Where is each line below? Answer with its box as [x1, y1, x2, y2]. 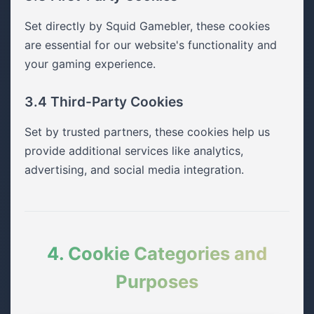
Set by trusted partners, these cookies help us [25, 125, 270, 139]
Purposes [116, 271, 198, 292]
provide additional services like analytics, [25, 144, 243, 158]
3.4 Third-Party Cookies [25, 93, 184, 110]
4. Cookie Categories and [47, 243, 267, 264]
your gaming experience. [25, 57, 156, 71]
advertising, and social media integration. [25, 163, 244, 177]
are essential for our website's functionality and [25, 38, 277, 52]
